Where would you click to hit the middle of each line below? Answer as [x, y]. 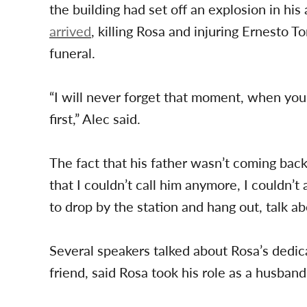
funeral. [72, 53]
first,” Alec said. [95, 119]
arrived [70, 31]
